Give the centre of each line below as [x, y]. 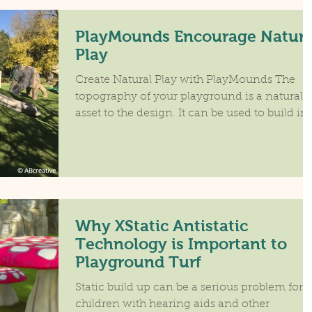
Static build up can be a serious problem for [189, 287]
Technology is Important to [181, 243]
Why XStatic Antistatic [162, 225]
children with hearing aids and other [172, 304]
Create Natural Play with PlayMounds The [185, 80]
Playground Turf [138, 262]
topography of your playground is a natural [189, 97]
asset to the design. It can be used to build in [192, 114]
